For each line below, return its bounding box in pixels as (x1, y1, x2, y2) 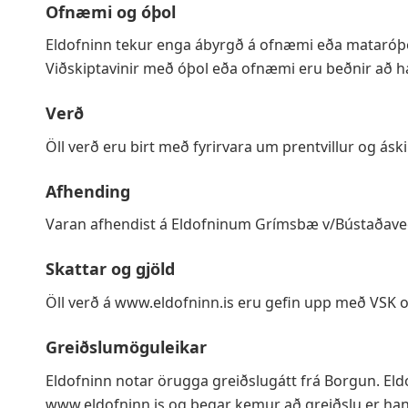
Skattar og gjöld (46, 258, 175, 280)
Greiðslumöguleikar (46, 335, 207, 358)
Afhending (46, 179, 130, 202)
